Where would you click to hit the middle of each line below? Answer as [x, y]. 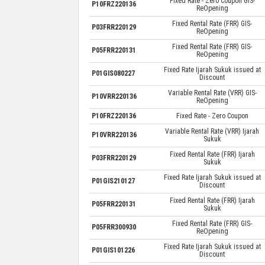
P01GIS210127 [113, 181]
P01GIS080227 [113, 73]
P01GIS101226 [113, 250]
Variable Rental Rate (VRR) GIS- [212, 93]
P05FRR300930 [114, 227]
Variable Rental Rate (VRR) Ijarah [212, 131]
